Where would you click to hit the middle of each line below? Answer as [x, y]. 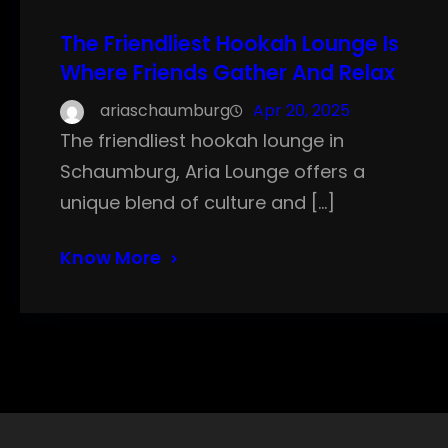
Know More [110, 258]
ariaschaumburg [165, 111]
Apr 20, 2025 [301, 111]
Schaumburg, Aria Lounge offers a [212, 172]
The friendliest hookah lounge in [202, 141]
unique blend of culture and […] [197, 203]
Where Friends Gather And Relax [227, 73]
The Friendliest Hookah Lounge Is [229, 44]
